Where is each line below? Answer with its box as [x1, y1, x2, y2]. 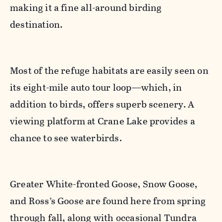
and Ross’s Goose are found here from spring [10, 194, 206, 209]
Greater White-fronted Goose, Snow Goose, [10, 177, 198, 192]
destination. [10, 17, 63, 32]
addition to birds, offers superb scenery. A [10, 97, 195, 112]
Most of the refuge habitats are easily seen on [10, 63, 209, 78]
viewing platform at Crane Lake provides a [10, 114, 195, 129]
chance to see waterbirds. [10, 131, 122, 146]
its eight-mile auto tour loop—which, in [10, 80, 182, 95]
